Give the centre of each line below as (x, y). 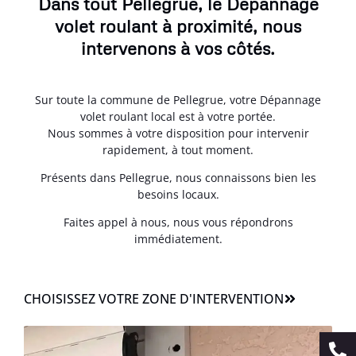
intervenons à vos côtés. (178, 48)
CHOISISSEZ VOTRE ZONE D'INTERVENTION (154, 298)
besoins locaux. (178, 194)
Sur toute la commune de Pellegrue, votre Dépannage (178, 99)
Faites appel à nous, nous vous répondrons (178, 222)
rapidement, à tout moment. (178, 149)
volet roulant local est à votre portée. (178, 116)
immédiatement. (178, 239)
